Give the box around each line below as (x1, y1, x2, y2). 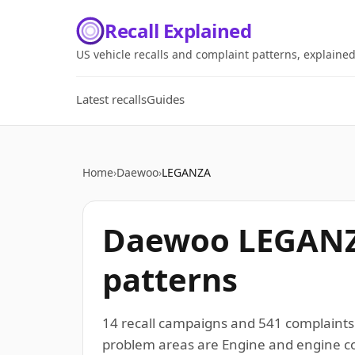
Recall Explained (105, 17, 252, 44)
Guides (147, 91, 185, 107)
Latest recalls (76, 91, 147, 107)
